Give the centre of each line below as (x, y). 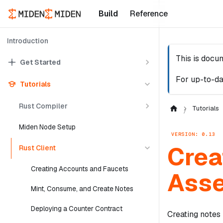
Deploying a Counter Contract (77, 209)
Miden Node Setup (47, 127)
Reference (149, 14)
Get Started (40, 62)
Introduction (28, 41)
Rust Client (37, 148)
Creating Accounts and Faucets (80, 169)
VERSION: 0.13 (193, 134)
